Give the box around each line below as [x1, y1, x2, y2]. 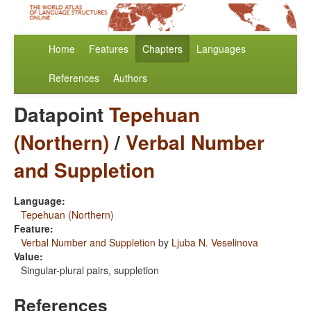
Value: [14, 249, 43, 264]
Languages [196, 42, 246, 56]
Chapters [142, 42, 183, 56]
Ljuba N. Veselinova [171, 235, 258, 250]
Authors [113, 71, 147, 85]
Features [89, 42, 128, 56]
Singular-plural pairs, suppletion [21, 263, 159, 278]
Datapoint [14, 100, 109, 129]
